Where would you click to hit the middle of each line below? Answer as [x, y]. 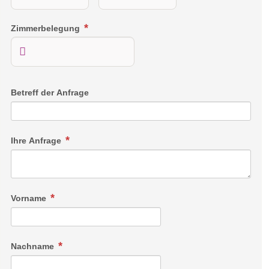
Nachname [34, 246]
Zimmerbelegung [47, 28]
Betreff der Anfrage [50, 93]
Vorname [30, 198]
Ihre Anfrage [37, 141]
